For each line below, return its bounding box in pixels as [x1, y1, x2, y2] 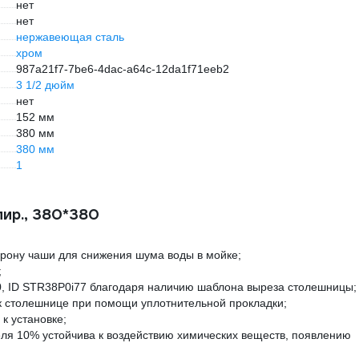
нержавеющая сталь [16, 30, 124, 44]
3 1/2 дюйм [16, 79, 75, 92]
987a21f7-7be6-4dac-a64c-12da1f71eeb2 [16, 63, 229, 76]
